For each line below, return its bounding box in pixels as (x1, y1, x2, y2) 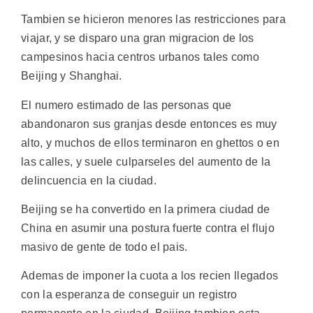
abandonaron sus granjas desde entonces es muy (21, 117, 277, 130)
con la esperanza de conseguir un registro (21, 289, 238, 301)
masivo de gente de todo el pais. (21, 240, 188, 253)
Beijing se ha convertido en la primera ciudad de (21, 203, 270, 215)
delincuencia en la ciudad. (21, 174, 156, 187)
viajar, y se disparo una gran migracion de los (21, 32, 254, 45)
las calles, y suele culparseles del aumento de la (21, 155, 271, 168)
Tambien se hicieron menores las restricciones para (21, 13, 286, 26)
